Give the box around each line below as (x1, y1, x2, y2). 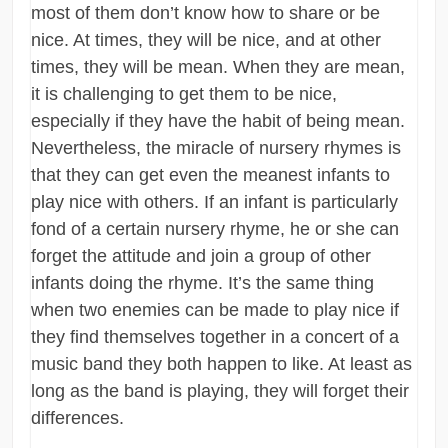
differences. (31, 408, 125, 429)
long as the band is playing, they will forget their (31, 381, 410, 402)
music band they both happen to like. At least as (31, 354, 413, 375)
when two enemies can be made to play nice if (31, 300, 400, 321)
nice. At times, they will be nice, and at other (31, 30, 382, 51)
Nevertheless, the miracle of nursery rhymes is (31, 138, 402, 159)
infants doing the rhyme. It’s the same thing (31, 273, 375, 294)
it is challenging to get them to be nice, (31, 84, 338, 105)
